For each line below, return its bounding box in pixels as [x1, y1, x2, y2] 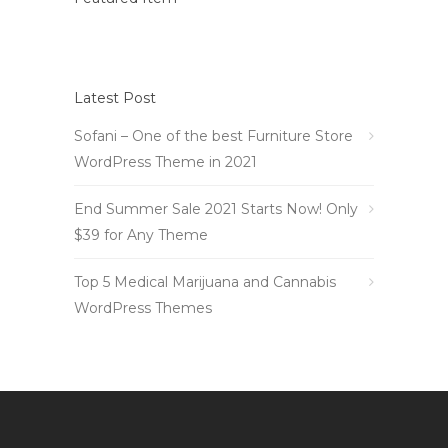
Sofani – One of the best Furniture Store [74, 126, 353, 145]
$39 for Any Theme [74, 225, 208, 244]
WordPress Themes [74, 298, 212, 317]
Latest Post [74, 88, 156, 107]
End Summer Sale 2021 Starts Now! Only [74, 199, 358, 218]
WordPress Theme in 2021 [74, 152, 257, 171]
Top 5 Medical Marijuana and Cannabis [74, 272, 336, 291]
